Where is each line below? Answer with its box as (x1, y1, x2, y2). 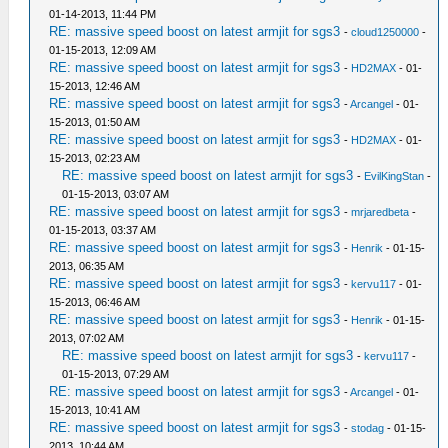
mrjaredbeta (351, 205, 410, 218)
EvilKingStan (364, 169, 425, 182)
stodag (351, 421, 385, 434)
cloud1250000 (351, 25, 420, 38)
